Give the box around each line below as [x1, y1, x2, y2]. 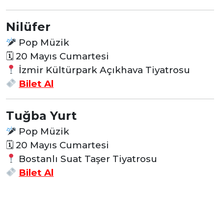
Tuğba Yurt [6, 108, 77, 123]
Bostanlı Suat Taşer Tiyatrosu [16, 153, 158, 165]
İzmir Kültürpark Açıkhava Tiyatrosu [16, 64, 191, 76]
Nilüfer [6, 19, 51, 34]
